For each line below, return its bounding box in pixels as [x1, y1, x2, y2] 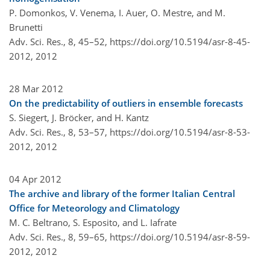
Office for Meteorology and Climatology [9, 201, 180, 214]
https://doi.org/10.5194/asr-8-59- [110, 230, 250, 243]
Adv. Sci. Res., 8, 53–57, [9, 125, 110, 138]
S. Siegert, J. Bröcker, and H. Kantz [9, 111, 149, 124]
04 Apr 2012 [9, 172, 61, 185]
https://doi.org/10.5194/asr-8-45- [110, 35, 250, 48]
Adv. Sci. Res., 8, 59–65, [9, 230, 110, 243]
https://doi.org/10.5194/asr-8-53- [110, 125, 250, 138]
